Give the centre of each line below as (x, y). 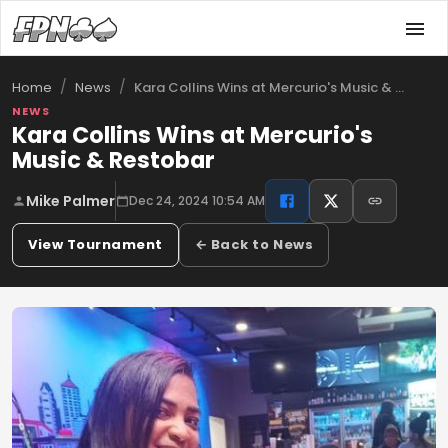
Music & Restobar (113, 160)
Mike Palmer (70, 201)
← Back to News (254, 244)
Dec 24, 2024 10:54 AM (196, 200)
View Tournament (95, 244)
